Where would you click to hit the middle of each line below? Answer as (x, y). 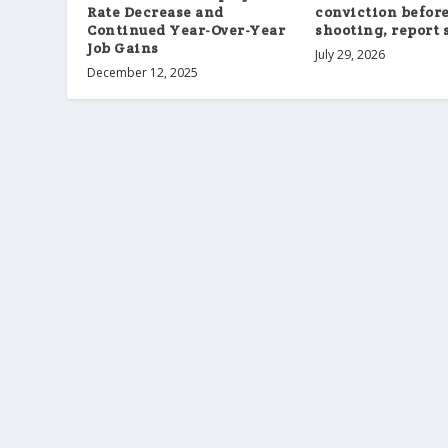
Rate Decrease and (155, 11)
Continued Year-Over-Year (186, 29)
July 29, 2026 (350, 54)
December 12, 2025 (143, 72)
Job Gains (123, 47)
